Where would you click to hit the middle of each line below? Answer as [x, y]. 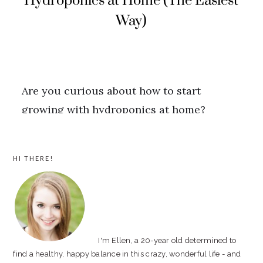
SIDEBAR [43, 172]
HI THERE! [33, 158]
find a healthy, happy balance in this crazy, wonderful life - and [127, 254]
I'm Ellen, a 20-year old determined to [167, 240]
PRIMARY [46, 151]
